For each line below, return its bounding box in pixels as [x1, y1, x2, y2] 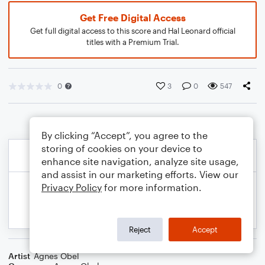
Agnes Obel [34, 251, 79, 261]
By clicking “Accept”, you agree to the [41, 130, 208, 141]
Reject [129, 224, 151, 234]
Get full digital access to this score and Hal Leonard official [30, 26, 235, 35]
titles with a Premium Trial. [86, 37, 179, 47]
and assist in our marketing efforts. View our [41, 169, 238, 180]
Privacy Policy [41, 182, 102, 193]
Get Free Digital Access [79, 12, 186, 23]
